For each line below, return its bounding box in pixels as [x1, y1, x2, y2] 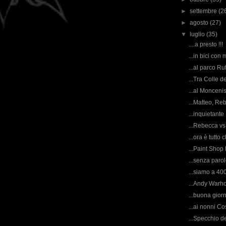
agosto [190, 19, 210, 26]
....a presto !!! [188, 41, 223, 48]
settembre [190, 8, 219, 15]
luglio [190, 31, 207, 38]
